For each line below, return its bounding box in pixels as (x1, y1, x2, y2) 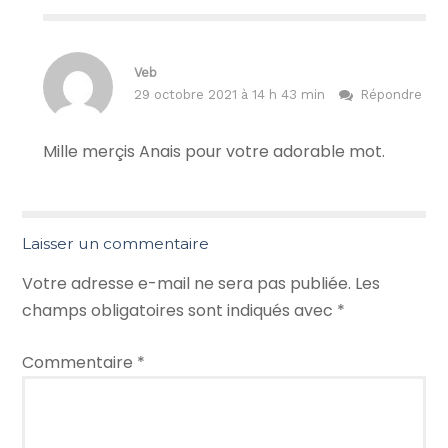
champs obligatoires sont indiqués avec (22, 298, 338, 322)
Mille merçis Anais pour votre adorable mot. (43, 139, 386, 163)
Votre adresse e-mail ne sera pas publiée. (22, 271, 352, 295)
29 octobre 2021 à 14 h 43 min (133, 87, 329, 103)
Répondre (360, 87, 423, 103)
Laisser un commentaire (22, 233, 210, 253)
